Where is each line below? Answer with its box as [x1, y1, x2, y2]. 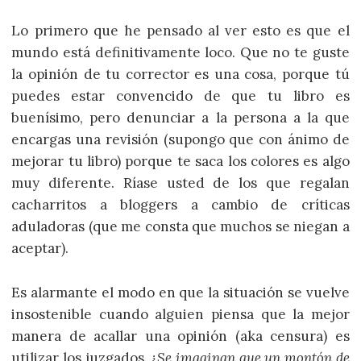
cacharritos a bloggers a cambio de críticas [11, 196, 350, 214]
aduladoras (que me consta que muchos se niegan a [11, 218, 350, 236]
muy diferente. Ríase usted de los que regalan [11, 174, 350, 193]
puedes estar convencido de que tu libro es [11, 87, 350, 106]
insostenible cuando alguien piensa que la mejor [11, 305, 350, 323]
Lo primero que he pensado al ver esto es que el [11, 22, 350, 40]
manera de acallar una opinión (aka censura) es [11, 326, 350, 345]
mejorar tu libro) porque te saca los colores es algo [11, 152, 350, 171]
